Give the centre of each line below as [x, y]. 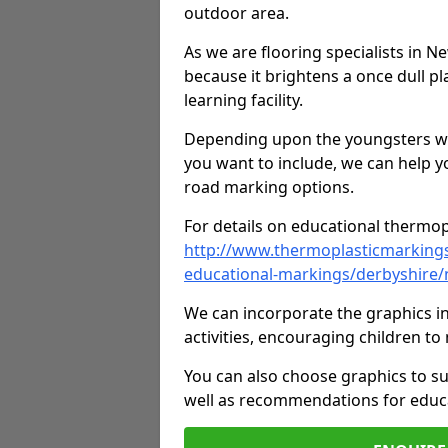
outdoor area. [236, 13]
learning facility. [243, 100]
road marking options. [269, 187]
